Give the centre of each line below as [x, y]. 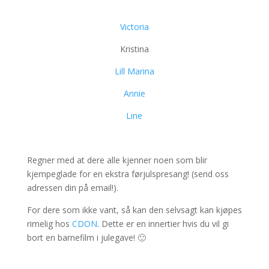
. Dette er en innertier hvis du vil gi [163, 224]
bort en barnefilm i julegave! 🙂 [86, 237]
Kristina [134, 49]
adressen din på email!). [72, 188]
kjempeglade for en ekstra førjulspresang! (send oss [128, 174]
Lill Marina [134, 71]
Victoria [134, 27]
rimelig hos [49, 224]
